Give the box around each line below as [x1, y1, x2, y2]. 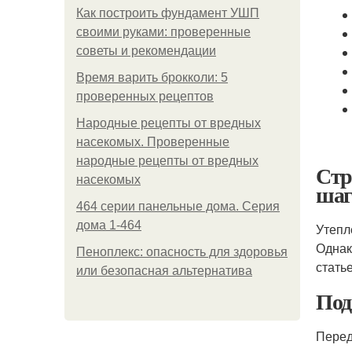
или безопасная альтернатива [76, 264, 252, 277]
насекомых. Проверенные [76, 135, 229, 148]
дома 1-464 [76, 218, 141, 232]
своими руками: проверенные [76, 25, 251, 38]
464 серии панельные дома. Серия [76, 200, 280, 213]
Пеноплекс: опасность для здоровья [76, 245, 288, 258]
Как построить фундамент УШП [76, 6, 259, 20]
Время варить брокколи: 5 [76, 71, 228, 84]
